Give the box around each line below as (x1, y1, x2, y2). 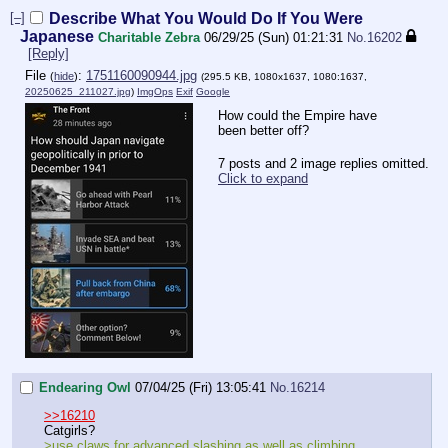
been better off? (218, 123, 309, 139)
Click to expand (218, 170, 308, 186)
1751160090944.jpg (86, 67, 197, 83)
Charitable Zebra (98, 29, 200, 45)
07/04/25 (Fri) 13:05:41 (135, 379, 266, 395)
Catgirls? (44, 423, 95, 439)
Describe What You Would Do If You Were (49, 9, 363, 27)
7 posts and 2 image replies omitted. (218, 155, 429, 171)
